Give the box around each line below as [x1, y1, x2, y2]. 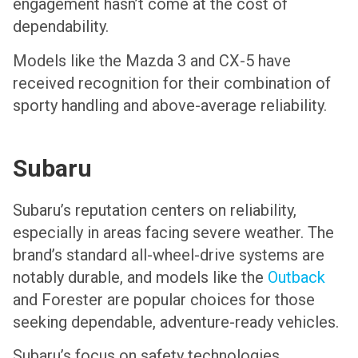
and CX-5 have [186, 50, 291, 70]
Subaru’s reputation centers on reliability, [13, 201, 296, 221]
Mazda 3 [125, 50, 186, 70]
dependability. [13, 17, 109, 37]
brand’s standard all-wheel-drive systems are [13, 245, 324, 265]
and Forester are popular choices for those [13, 290, 315, 310]
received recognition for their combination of [13, 73, 331, 93]
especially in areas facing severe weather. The [13, 223, 334, 243]
